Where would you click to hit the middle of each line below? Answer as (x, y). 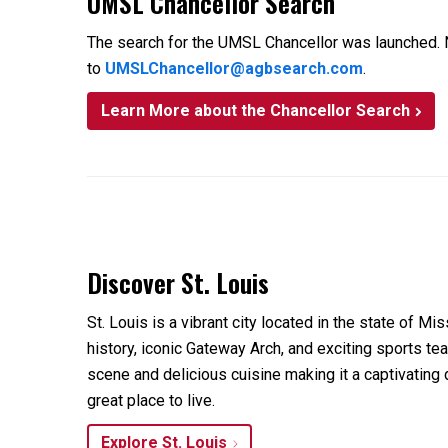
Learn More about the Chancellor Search (255, 110)
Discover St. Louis (178, 282)
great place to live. (151, 400)
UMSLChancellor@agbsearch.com (234, 68)
